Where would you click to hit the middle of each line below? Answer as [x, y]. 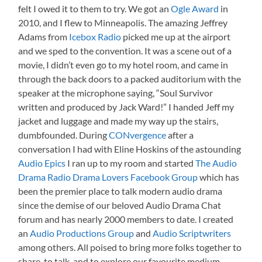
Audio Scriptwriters [192, 233]
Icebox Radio [95, 36]
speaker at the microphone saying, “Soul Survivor [116, 92]
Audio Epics [42, 163]
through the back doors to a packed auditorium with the [130, 78]
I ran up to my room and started [131, 163]
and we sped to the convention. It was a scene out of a [125, 50]
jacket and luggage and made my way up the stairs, [118, 120]
